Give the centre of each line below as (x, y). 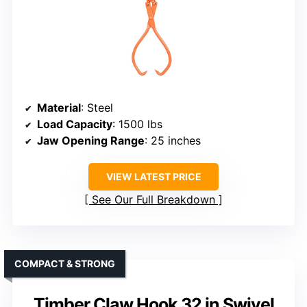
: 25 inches (173, 141)
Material (59, 108)
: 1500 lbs (137, 124)
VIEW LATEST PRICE (153, 177)
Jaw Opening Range (91, 141)
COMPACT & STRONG (65, 264)
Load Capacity (75, 124)
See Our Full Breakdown (153, 200)
